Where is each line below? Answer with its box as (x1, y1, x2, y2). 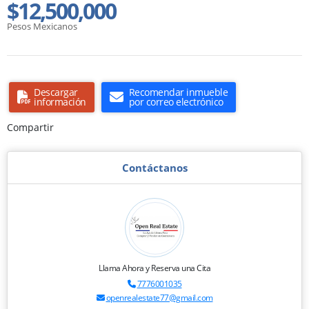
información (34, 94, 86, 108)
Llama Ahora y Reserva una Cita (99, 261, 210, 274)
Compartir (7, 120, 54, 134)
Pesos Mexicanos (7, 19, 77, 32)
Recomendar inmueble (128, 85, 228, 99)
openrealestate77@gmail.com (106, 291, 213, 303)
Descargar (34, 85, 78, 99)
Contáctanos (121, 160, 188, 175)
